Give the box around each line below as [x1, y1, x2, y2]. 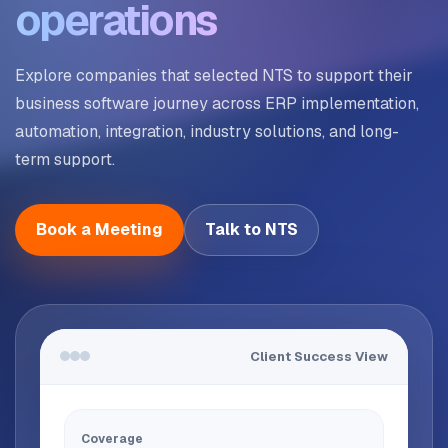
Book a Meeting [36, 218, 163, 240]
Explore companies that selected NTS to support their [15, 64, 413, 86]
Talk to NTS [205, 218, 298, 240]
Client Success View [250, 347, 388, 365]
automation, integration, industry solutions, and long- [15, 120, 399, 142]
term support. [15, 148, 115, 170]
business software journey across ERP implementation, [15, 92, 419, 114]
